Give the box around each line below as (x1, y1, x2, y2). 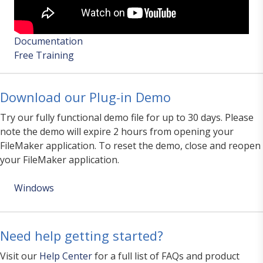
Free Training (14, 49, 74, 62)
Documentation (14, 35, 83, 48)
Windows (14, 181, 54, 195)
